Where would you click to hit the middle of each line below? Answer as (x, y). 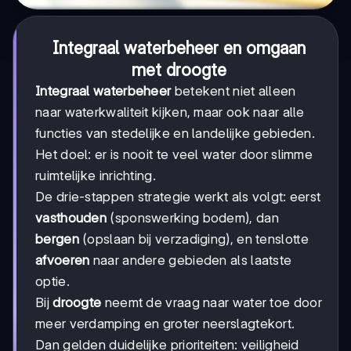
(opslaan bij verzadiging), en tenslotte (194, 239)
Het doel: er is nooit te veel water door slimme (174, 155)
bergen (57, 239)
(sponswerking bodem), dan (193, 218)
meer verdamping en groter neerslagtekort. (165, 324)
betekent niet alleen (233, 91)
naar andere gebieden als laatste (191, 261)
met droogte (179, 70)
